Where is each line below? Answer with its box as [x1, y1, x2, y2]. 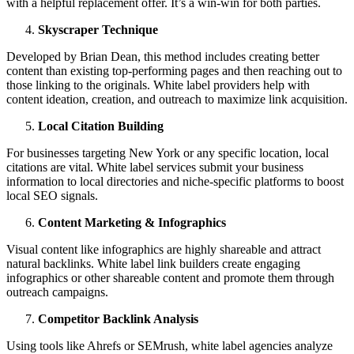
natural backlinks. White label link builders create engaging [6, 256, 300, 270]
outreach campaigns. [6, 284, 108, 299]
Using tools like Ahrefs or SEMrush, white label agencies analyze [6, 338, 333, 352]
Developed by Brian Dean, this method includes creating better [6, 49, 319, 63]
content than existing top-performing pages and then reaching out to [6, 63, 342, 77]
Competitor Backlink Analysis [38, 311, 198, 326]
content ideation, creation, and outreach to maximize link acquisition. [6, 92, 348, 106]
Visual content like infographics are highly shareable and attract [6, 242, 321, 256]
